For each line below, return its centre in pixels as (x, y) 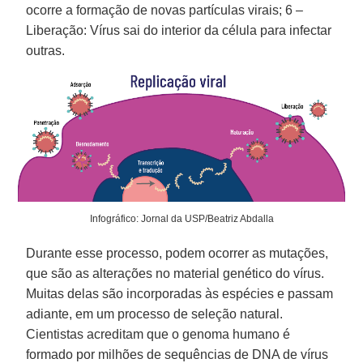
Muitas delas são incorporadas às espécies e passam (180, 294)
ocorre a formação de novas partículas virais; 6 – (165, 10)
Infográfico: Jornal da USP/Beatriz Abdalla (181, 219)
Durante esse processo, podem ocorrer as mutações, (177, 254)
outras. (46, 50)
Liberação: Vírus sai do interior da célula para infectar (179, 30)
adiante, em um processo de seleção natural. (155, 314)
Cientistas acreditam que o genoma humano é (158, 335)
